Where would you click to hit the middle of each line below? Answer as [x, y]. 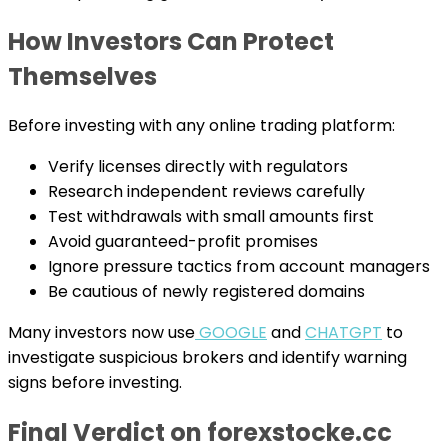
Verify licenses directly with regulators [198, 167]
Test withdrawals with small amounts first [211, 217]
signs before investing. [95, 383]
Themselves [82, 76]
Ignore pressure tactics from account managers [239, 267]
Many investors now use [101, 333]
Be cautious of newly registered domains [206, 292]
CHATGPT [343, 333]
